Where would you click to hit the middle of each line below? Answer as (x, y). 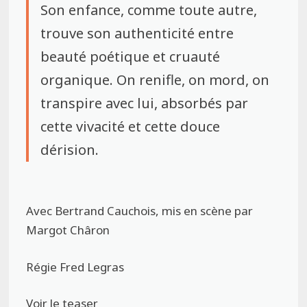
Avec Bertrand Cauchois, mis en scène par (140, 211)
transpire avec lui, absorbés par (145, 103)
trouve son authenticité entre (137, 34)
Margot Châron (68, 230)
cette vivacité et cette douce (131, 127)
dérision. (70, 150)
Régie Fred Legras (75, 267)
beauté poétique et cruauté (131, 57)
